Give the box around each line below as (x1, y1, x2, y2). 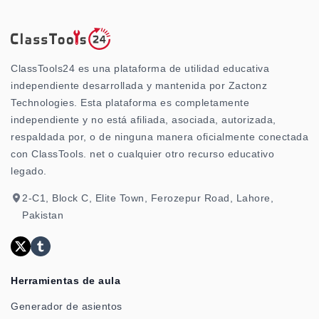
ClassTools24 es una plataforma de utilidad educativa (11, 63, 269, 75)
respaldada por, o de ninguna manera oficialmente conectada (11, 131, 308, 143)
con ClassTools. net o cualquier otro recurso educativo (11, 148, 274, 160)
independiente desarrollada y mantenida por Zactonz (11, 80, 267, 92)
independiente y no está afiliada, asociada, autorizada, (11, 114, 276, 126)
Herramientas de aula (11, 275, 120, 287)
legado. (11, 165, 47, 177)
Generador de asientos (11, 300, 122, 313)
